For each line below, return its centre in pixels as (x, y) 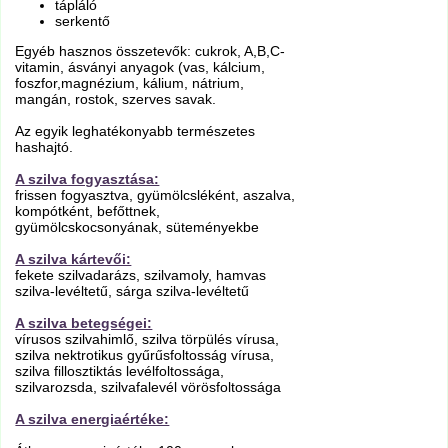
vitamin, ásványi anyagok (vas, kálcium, (140, 66)
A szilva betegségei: (84, 322)
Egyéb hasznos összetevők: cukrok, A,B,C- (150, 50)
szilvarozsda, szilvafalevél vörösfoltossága (148, 386)
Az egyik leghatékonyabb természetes (135, 130)
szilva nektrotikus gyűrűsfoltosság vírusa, (145, 354)
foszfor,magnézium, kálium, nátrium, (130, 82)
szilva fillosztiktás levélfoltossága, (120, 370)
